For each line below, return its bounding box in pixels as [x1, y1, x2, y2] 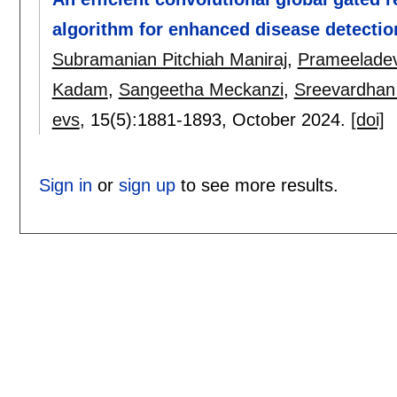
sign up [118, 175, 175, 196]
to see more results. [175, 175, 339, 196]
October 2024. [231, 110, 351, 130]
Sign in [38, 175, 92, 196]
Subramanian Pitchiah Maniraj [51, 50, 287, 70]
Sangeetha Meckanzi [118, 80, 284, 100]
